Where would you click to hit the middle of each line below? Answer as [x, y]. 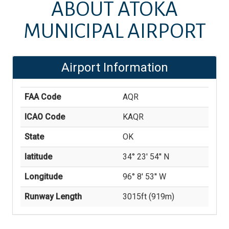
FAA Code [43, 97]
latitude [38, 157]
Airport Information [114, 67]
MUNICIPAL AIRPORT [114, 31]
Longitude [43, 177]
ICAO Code [45, 117]
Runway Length [53, 197]
